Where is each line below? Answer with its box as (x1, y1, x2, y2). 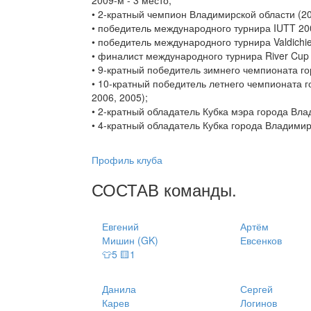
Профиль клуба (92, 153, 162, 167)
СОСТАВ (92, 177, 164, 202)
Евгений (102, 219, 139, 234)
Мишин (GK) (102, 233, 158, 248)
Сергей (239, 282, 273, 296)
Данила (102, 282, 136, 296)
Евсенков (239, 233, 282, 248)
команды (164, 177, 232, 202)
